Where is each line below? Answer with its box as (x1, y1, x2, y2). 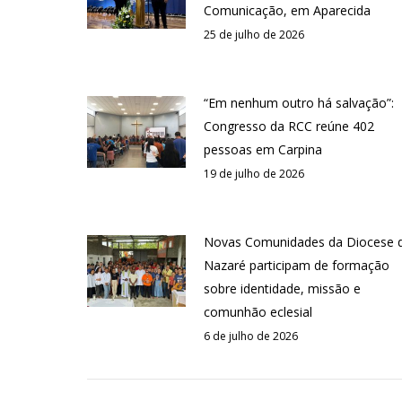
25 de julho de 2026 (204, 27, 304, 43)
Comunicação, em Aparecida (204, 2, 371, 20)
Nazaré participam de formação (204, 257, 389, 275)
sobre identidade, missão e (204, 280, 361, 298)
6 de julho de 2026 (204, 328, 298, 345)
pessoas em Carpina (204, 141, 322, 159)
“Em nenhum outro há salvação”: (204, 94, 394, 112)
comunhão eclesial (204, 303, 312, 321)
